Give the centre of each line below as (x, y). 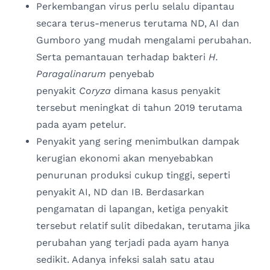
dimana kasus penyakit (166, 91)
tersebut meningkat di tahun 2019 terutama (139, 108)
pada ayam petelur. (81, 125)
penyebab (130, 74)
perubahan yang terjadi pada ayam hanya (133, 243)
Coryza (95, 91)
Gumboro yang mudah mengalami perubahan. (144, 40)
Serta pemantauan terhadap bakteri (122, 57)
